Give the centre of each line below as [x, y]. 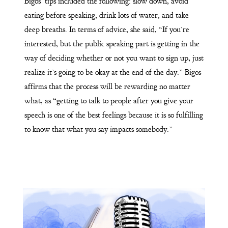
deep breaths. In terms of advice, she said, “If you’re [107, 29]
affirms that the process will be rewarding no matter [107, 86]
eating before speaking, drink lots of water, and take [106, 15]
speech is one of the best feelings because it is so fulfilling [113, 115]
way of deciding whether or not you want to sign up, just [114, 58]
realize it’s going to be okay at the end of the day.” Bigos [112, 72]
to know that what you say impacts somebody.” [99, 129]
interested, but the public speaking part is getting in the [112, 44]
